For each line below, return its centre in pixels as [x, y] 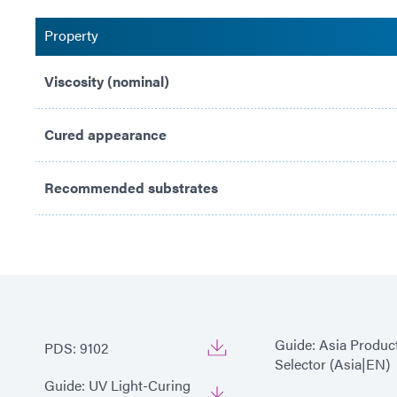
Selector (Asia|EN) [332, 363]
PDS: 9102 [76, 347]
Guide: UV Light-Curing [117, 385]
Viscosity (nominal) [107, 81]
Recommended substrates [131, 187]
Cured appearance [105, 134]
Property [71, 35]
